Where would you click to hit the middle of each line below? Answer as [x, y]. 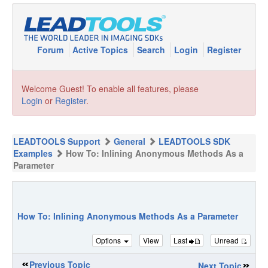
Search [152, 50]
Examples [33, 153]
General [130, 141]
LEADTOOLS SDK [194, 141]
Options [109, 240]
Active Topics [101, 50]
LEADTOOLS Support [57, 141]
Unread [227, 240]
